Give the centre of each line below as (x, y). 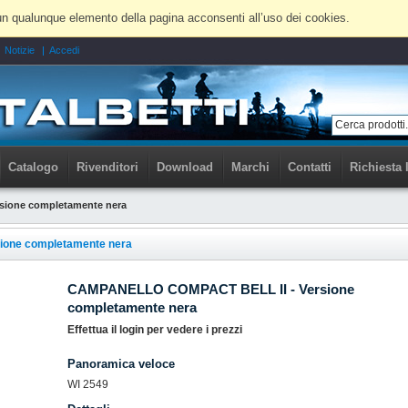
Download (185, 168)
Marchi (250, 168)
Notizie (20, 50)
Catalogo (33, 168)
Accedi (65, 50)
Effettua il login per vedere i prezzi (155, 330)
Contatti (310, 168)
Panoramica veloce (121, 364)
